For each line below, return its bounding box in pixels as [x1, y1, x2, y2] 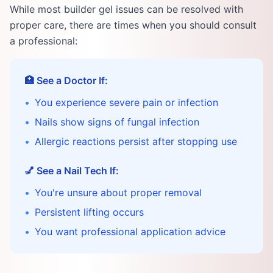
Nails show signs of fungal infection [35, 116, 199, 128]
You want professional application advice [35, 225, 225, 238]
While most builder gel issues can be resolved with [10, 3, 243, 15]
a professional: [10, 35, 77, 47]
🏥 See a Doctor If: [24, 74, 108, 87]
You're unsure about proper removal [35, 186, 202, 199]
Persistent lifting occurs [35, 206, 144, 218]
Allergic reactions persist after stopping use [35, 135, 237, 147]
